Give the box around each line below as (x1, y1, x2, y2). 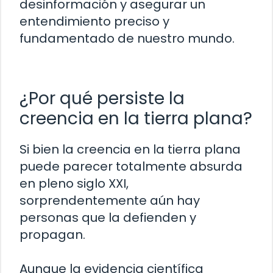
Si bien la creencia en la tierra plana (19, 140, 241, 158)
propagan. (19, 225, 85, 243)
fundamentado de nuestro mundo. (19, 29, 235, 47)
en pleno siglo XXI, (19, 174, 129, 192)
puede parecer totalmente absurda (19, 157, 243, 175)
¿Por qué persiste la (19, 86, 185, 110)
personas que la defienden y (19, 208, 196, 226)
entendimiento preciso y (19, 12, 169, 30)
